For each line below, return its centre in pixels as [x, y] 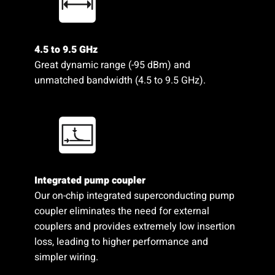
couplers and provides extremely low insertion [134, 226]
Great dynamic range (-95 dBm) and [112, 65]
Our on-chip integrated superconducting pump [134, 196]
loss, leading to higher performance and [121, 242]
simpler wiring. [67, 257]
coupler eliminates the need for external [122, 211]
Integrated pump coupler [90, 180]
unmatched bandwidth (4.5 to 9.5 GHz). [120, 81]
